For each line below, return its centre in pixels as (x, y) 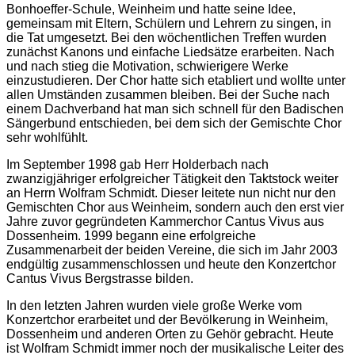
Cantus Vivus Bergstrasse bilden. (100, 279)
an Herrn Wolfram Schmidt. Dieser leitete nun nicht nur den (171, 193)
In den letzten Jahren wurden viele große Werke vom (154, 306)
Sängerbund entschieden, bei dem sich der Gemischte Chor (174, 124)
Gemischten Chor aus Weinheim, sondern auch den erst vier (175, 208)
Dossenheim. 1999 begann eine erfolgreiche (131, 236)
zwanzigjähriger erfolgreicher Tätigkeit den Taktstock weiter (172, 179)
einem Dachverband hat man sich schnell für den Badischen (175, 109)
